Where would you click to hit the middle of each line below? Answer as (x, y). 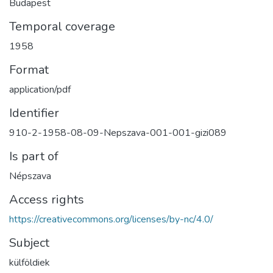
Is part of (34, 156)
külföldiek (30, 262)
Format (29, 69)
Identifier (34, 113)
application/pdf (40, 89)
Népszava (30, 176)
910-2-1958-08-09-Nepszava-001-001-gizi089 (118, 133)
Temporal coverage (62, 26)
